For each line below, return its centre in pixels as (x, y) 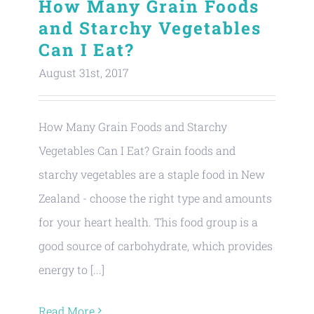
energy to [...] (71, 269)
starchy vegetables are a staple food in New (152, 174)
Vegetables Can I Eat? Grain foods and (137, 150)
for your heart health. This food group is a (148, 221)
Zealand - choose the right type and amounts (155, 198)
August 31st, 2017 (84, 72)
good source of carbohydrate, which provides (156, 245)
